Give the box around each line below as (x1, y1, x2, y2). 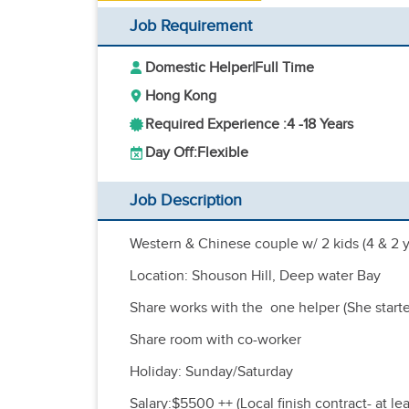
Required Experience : (145, 116, 287, 133)
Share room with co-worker (130, 331, 301, 349)
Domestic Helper (145, 59, 252, 77)
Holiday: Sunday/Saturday (130, 363, 293, 381)
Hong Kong (145, 88, 216, 105)
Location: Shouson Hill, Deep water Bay (130, 267, 381, 285)
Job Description (130, 191, 242, 210)
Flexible (197, 144, 248, 162)
